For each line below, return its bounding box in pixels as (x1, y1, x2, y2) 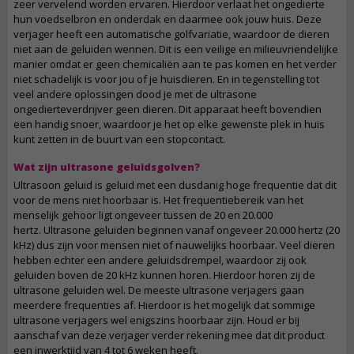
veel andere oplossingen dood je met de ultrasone (13, 87, 257, 101)
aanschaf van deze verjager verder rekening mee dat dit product (13, 328, 325, 342)
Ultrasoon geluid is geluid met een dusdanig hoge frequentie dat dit (13, 178, 337, 192)
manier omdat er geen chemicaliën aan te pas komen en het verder (13, 57, 337, 71)
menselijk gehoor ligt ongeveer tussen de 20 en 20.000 (13, 208, 273, 222)
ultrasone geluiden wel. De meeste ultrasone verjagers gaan (13, 283, 304, 297)
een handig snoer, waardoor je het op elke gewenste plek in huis (13, 117, 325, 131)
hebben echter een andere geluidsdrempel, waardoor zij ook (13, 253, 307, 267)
